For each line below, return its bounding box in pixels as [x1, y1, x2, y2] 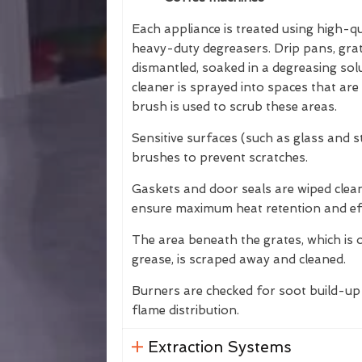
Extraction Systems [147, 338, 292, 356]
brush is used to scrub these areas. [132, 99, 337, 114]
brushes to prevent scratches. [132, 150, 308, 165]
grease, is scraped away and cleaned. [132, 252, 346, 267]
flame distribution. [132, 303, 239, 318]
